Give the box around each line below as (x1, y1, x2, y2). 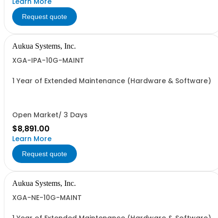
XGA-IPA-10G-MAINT (12, 55, 84, 65)
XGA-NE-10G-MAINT (12, 193, 82, 202)
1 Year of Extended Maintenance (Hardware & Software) (12, 76, 211, 86)
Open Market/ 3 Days (12, 110, 88, 120)
